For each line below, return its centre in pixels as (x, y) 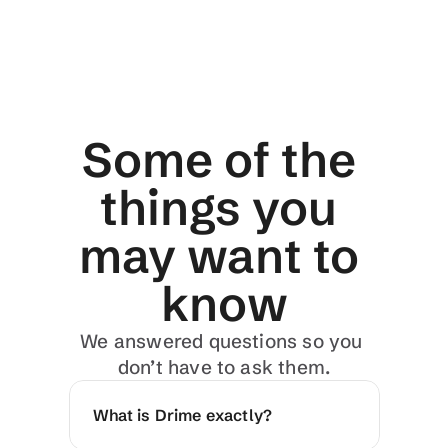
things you (218, 207)
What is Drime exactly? (182, 415)
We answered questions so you (221, 341)
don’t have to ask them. (224, 367)
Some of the (218, 159)
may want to (218, 255)
